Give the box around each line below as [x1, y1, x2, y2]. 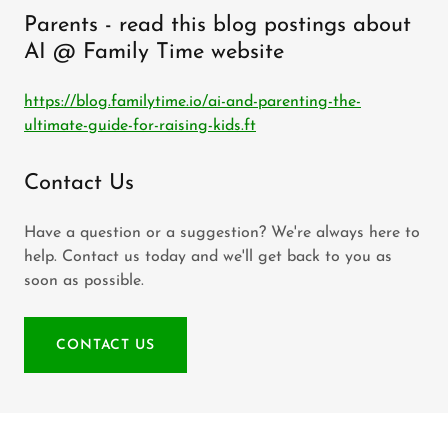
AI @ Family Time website [24, 41, 284, 64]
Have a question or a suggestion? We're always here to [24, 225, 420, 241]
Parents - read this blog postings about [24, 14, 411, 37]
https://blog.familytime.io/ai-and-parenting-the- [24, 94, 361, 110]
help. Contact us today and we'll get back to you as [24, 249, 392, 265]
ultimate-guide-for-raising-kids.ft [24, 118, 256, 134]
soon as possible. [24, 273, 144, 289]
